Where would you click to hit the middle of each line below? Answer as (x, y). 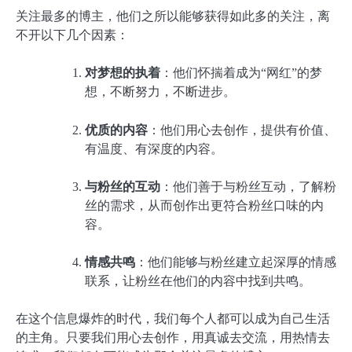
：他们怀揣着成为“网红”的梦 (241, 73)
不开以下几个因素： (72, 35)
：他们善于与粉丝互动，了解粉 (248, 186)
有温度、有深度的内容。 (154, 148)
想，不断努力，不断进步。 (160, 92)
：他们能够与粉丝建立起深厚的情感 (236, 262)
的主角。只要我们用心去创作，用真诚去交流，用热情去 (173, 337)
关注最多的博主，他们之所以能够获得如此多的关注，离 (173, 16)
